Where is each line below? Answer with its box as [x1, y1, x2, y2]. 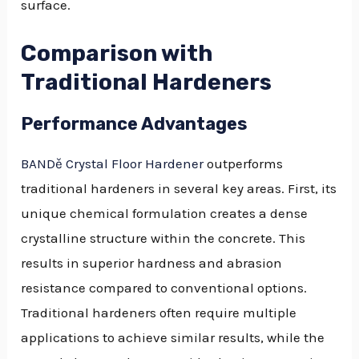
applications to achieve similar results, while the [21, 329, 325, 345]
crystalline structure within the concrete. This [21, 229, 306, 246]
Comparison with [21, 40, 214, 67]
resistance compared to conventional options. [21, 279, 308, 296]
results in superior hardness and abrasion [21, 254, 283, 271]
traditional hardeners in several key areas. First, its [21, 179, 337, 196]
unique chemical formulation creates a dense [21, 204, 309, 221]
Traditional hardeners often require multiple [21, 304, 297, 321]
